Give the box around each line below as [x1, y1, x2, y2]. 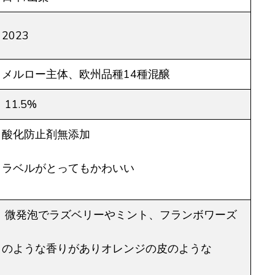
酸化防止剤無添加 [2, 127, 90, 142]
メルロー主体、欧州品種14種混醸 [2, 67, 170, 82]
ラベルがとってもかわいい [2, 161, 134, 176]
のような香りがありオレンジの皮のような [2, 241, 212, 257]
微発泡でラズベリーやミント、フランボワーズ [2, 207, 237, 223]
